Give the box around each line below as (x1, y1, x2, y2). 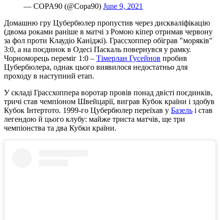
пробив (161, 54, 187, 63)
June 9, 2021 (103, 2, 143, 11)
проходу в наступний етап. (4, 72, 94, 81)
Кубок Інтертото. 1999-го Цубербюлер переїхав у (4, 106, 171, 115)
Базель (171, 106, 192, 115)
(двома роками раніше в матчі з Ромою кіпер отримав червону (4, 27, 213, 36)
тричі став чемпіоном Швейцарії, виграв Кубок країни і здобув (4, 97, 215, 106)
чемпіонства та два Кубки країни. (4, 124, 116, 133)
